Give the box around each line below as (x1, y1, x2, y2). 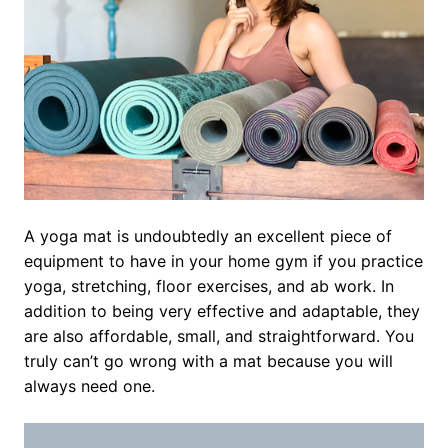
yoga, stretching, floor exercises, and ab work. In (24, 276, 394, 297)
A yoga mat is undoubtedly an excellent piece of (24, 226, 392, 247)
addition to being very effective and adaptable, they (24, 301, 420, 322)
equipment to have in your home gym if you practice (24, 251, 423, 272)
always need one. (24, 376, 155, 397)
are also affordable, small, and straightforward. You (24, 326, 414, 347)
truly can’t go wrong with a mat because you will (24, 351, 393, 372)
